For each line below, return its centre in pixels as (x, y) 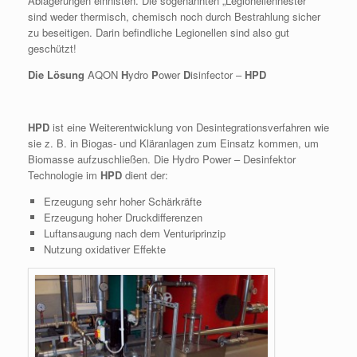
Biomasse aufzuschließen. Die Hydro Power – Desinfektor (162, 159)
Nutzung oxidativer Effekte (104, 249)
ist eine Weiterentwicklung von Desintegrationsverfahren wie (189, 127)
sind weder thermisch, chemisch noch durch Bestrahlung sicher (174, 16)
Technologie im (64, 175)
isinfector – (216, 75)
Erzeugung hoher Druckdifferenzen (123, 217)
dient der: (145, 175)
